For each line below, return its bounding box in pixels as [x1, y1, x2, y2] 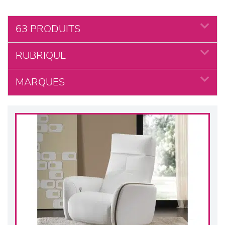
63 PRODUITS [16, 24, 80, 34]
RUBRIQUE [16, 51, 66, 61]
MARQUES [16, 77, 65, 87]
